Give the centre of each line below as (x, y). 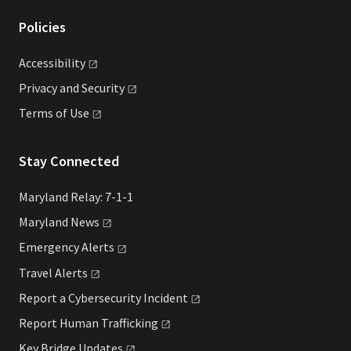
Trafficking (130, 322)
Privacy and (50, 88)
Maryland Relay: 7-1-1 (76, 197)
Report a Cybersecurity (81, 297)
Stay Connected (69, 161)
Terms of (44, 113)
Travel (37, 272)
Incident (166, 297)
